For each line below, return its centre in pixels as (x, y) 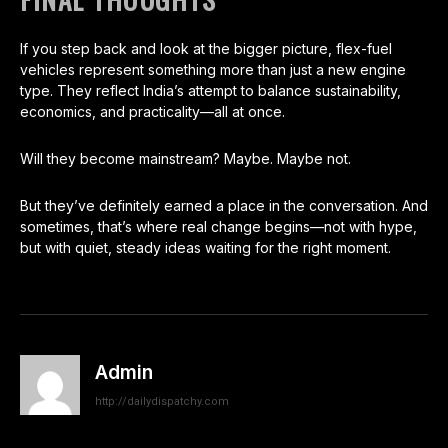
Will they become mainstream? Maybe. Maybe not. (185, 159)
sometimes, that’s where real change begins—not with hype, (218, 227)
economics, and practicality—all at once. (152, 112)
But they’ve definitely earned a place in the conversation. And (224, 206)
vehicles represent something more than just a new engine (213, 70)
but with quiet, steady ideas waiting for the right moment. (205, 248)
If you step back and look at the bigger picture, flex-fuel (206, 49)
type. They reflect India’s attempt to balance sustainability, (210, 91)
